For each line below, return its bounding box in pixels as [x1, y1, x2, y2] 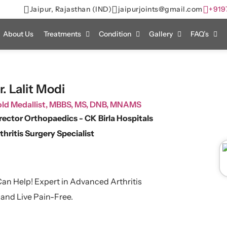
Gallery [149, 29, 173, 39]
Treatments [44, 29, 81, 39]
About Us [3, 29, 33, 39]
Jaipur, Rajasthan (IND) [29, 5, 111, 14]
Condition [99, 29, 131, 39]
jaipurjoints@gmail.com [118, 5, 203, 14]
